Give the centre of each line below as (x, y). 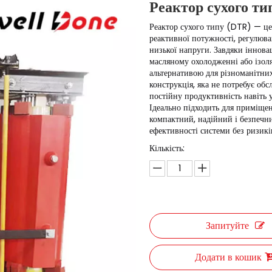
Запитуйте (227, 226)
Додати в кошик (229, 257)
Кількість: (167, 148)
